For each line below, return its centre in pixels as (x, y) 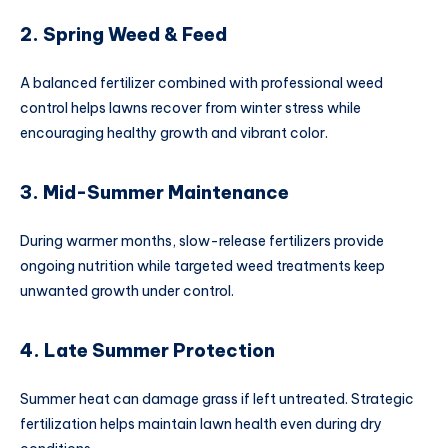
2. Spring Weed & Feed (123, 35)
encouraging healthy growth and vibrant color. (174, 132)
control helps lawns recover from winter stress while (190, 107)
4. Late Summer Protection (147, 351)
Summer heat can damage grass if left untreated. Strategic (217, 398)
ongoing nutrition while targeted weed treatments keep (202, 265)
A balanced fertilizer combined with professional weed (201, 82)
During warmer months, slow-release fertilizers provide (202, 240)
